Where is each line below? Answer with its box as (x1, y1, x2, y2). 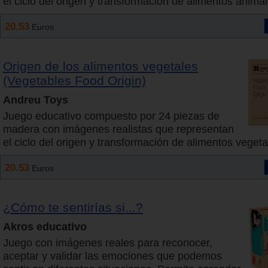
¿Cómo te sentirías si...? (3, 200, 143, 215)
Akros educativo (3, 221, 87, 233)
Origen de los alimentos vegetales (3, 59, 198, 74)
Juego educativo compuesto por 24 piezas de (3, 110, 220, 123)
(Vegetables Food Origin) (3, 74, 146, 88)
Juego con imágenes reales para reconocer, (3, 237, 212, 249)
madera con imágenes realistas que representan (3, 123, 234, 136)
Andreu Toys (3, 94, 68, 106)
